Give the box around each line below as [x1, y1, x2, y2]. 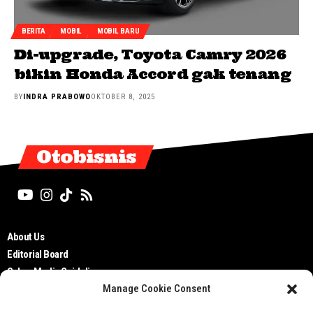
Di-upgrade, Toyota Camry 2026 [14, 45, 286, 63]
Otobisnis [36, 145, 136, 168]
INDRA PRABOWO [23, 92, 92, 101]
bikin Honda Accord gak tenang [14, 64, 291, 82]
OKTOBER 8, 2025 [91, 92, 156, 101]
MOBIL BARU [96, 27, 140, 36]
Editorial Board [7, 247, 68, 261]
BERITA [22, 27, 45, 36]
